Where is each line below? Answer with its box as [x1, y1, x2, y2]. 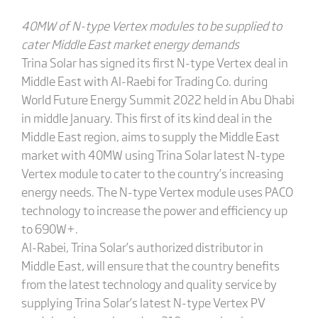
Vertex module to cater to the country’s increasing [21, 164, 283, 182]
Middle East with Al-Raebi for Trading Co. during [21, 72, 268, 89]
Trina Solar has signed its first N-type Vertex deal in [21, 53, 288, 71]
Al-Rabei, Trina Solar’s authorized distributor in [21, 238, 263, 256]
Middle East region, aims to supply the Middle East [21, 127, 280, 145]
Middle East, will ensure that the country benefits [21, 256, 280, 274]
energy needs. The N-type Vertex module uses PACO [21, 182, 293, 200]
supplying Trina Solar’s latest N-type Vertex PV [21, 293, 265, 311]
